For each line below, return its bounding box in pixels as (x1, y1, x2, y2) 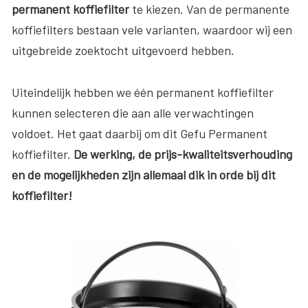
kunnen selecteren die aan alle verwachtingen (12, 104, 254, 120)
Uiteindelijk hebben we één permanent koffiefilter (12, 84, 274, 100)
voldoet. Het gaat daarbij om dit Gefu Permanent (12, 125, 267, 141)
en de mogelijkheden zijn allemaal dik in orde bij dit (12, 166, 276, 182)
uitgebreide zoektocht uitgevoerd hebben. (12, 42, 234, 58)
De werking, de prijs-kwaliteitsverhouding (74, 146, 292, 162)
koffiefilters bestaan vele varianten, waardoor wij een (12, 21, 292, 37)
